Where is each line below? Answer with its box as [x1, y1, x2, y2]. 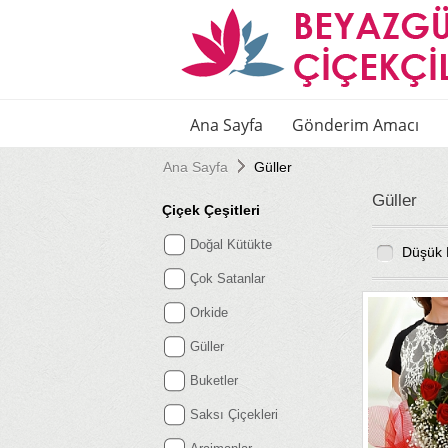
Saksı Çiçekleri [190, 407, 278, 422]
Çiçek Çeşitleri [162, 202, 260, 218]
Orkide [190, 305, 228, 320]
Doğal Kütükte [190, 237, 272, 252]
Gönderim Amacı [292, 114, 419, 136]
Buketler [190, 373, 238, 388]
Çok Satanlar [190, 271, 265, 286]
